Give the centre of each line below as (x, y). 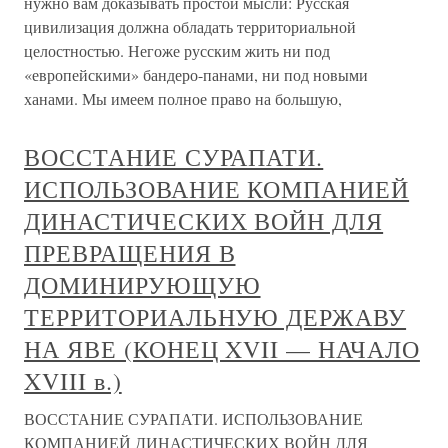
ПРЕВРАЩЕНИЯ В (130, 253)
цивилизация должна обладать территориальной (190, 26)
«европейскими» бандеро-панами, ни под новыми (196, 74)
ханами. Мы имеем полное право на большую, (183, 98)
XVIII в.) (73, 381)
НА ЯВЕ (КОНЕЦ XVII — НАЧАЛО (222, 349)
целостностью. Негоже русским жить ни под (177, 50)
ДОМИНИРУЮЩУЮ (142, 285)
